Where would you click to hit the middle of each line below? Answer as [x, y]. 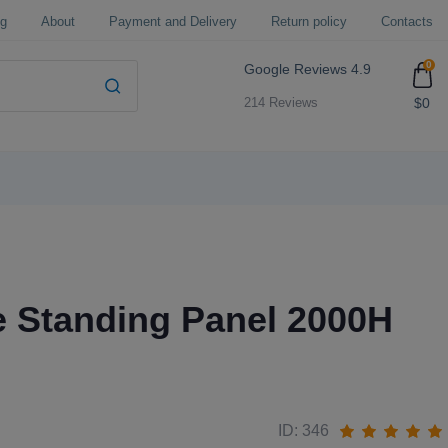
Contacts [407, 21]
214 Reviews [281, 102]
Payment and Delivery [173, 21]
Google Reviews [296, 69]
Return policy [309, 21]
